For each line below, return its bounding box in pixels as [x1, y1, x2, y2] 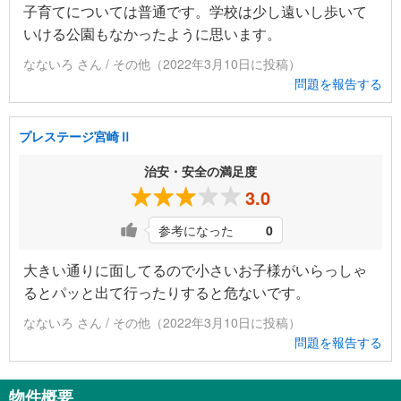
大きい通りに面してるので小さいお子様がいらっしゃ [23, 259, 367, 280]
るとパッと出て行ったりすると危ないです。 [23, 281, 310, 303]
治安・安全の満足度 [144, 161, 257, 180]
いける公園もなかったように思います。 [23, 22, 281, 44]
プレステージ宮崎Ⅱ [19, 126, 132, 145]
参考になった [158, 220, 234, 239]
